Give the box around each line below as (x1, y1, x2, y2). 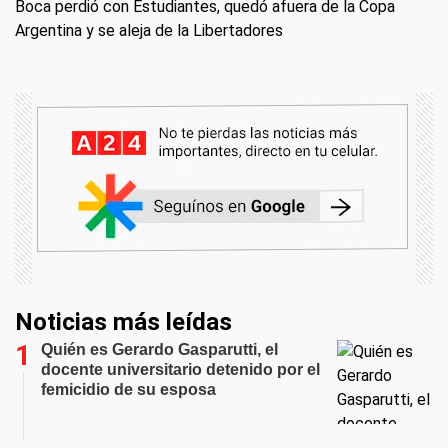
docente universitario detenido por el (41, 361, 320, 378)
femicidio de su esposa (41, 381, 216, 398)
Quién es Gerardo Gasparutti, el (41, 341, 278, 358)
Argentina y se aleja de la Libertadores (15, 21, 283, 40)
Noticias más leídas (15, 308, 232, 336)
